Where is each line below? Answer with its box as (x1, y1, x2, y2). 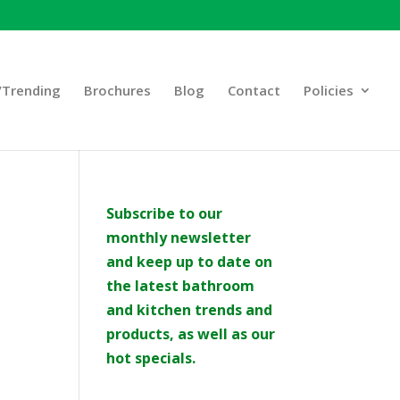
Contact (228, 80, 280, 99)
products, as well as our (106, 323, 276, 344)
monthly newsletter (106, 227, 252, 247)
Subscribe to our (106, 203, 223, 223)
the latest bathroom (106, 275, 255, 296)
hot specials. (106, 347, 196, 368)
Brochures (84, 80, 151, 99)
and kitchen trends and (106, 299, 273, 320)
